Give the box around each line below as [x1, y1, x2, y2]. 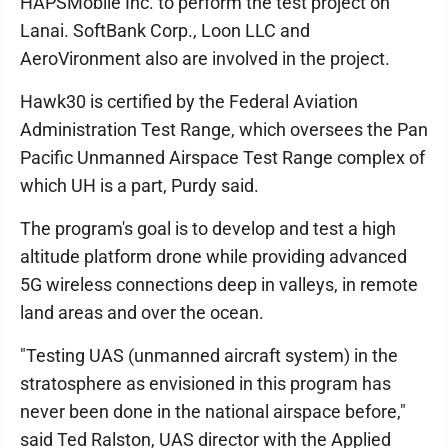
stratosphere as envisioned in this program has [20, 373, 391, 394]
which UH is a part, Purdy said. [20, 175, 259, 196]
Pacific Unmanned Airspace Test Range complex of [20, 147, 425, 168]
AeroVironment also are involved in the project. [20, 48, 390, 69]
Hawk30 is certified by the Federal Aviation [20, 91, 358, 112]
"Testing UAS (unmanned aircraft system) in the [20, 345, 398, 366]
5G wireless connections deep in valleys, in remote [20, 274, 418, 295]
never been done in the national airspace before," [20, 401, 406, 422]
